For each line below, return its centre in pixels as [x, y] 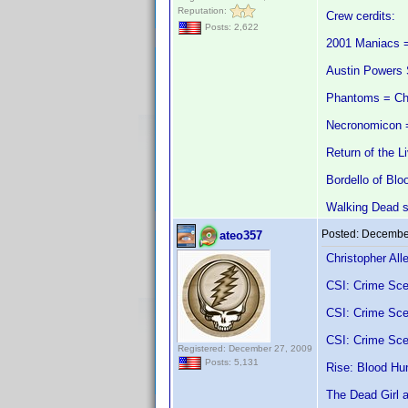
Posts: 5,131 [230, 362]
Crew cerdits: [361, 16]
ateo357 [241, 235]
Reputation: [204, 10]
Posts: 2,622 [230, 27]
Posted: [342, 234]
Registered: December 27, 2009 [245, 348]
